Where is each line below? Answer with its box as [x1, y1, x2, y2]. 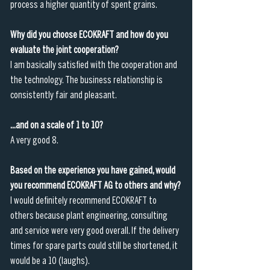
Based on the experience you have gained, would [10, 166, 177, 175]
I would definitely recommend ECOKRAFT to [10, 196, 159, 206]
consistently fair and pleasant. [10, 90, 118, 100]
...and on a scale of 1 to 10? [10, 121, 103, 130]
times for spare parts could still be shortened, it [10, 241, 180, 251]
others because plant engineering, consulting [10, 211, 169, 221]
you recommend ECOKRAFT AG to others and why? [10, 181, 181, 190]
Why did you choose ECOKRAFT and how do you [10, 30, 170, 40]
